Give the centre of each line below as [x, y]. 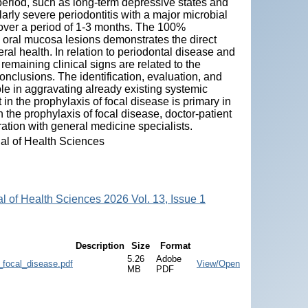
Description [100, 245]
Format [175, 245]
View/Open [218, 263]
